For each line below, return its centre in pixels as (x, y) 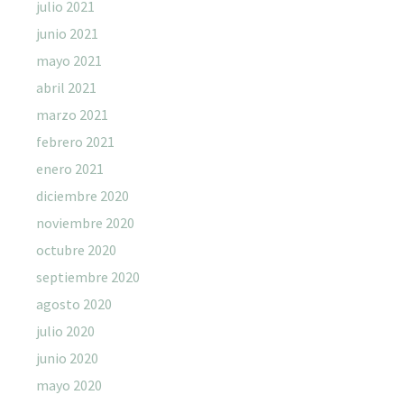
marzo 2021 (72, 114)
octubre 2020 (76, 249)
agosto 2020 (74, 303)
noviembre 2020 (85, 222)
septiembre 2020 (88, 276)
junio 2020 (67, 358)
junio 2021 (67, 33)
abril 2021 (66, 87)
